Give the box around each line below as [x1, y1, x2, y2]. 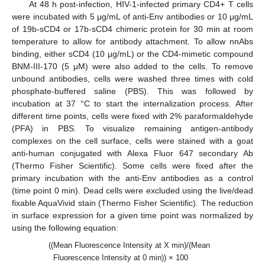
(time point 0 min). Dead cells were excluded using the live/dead [12, 186, 253, 196]
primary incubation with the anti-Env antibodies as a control [12, 173, 253, 183]
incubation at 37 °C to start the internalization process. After [12, 99, 253, 109]
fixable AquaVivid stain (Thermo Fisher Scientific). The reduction [12, 198, 253, 208]
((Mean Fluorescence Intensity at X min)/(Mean [48, 240, 210, 250]
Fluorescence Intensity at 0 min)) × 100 [53, 253, 188, 262]
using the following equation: [12, 223, 118, 233]
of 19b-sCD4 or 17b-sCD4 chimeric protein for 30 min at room [12, 24, 253, 34]
